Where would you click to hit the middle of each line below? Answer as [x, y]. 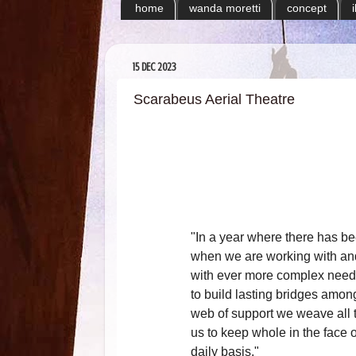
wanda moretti [225, 8]
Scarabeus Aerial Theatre [214, 100]
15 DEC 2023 [155, 68]
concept [306, 8]
